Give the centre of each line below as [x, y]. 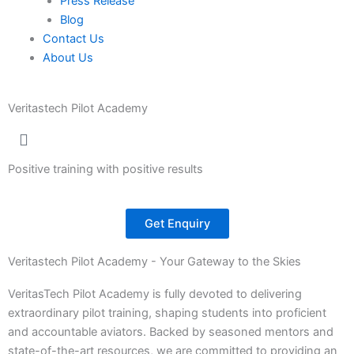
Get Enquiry [177, 224]
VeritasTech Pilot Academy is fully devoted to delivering [155, 294]
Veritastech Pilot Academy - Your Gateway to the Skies [154, 262]
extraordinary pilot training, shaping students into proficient [167, 313]
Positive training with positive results [105, 169]
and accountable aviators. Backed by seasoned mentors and [171, 332]
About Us [68, 57]
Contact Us [73, 38]
